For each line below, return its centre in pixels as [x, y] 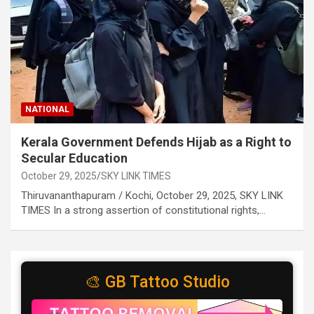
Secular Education [74, 158]
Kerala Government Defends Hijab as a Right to [156, 142]
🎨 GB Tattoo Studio [157, 282]
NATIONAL [47, 110]
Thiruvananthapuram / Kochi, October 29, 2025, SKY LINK [152, 196]
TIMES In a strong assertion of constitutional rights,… [143, 211]
